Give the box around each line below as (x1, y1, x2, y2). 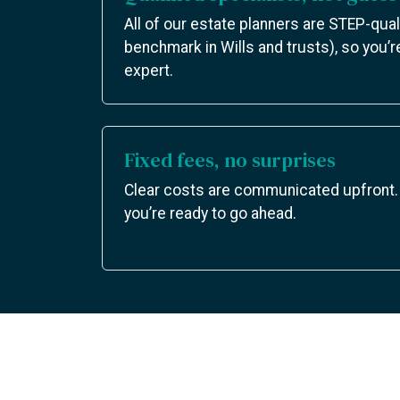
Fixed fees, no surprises (124, 146, 336, 173)
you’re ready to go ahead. (124, 204, 296, 222)
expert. (124, 62, 173, 79)
